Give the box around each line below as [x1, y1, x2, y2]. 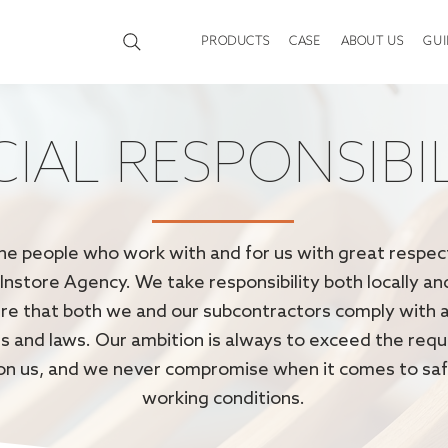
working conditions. [142, 390, 305, 408]
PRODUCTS [201, 35, 270, 48]
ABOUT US [340, 35, 404, 48]
